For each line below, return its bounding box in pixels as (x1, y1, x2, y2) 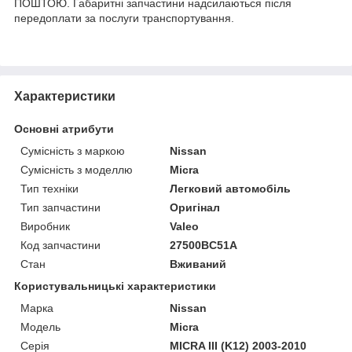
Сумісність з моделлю (20, 163, 133, 176)
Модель (20, 320, 60, 333)
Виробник (20, 219, 70, 233)
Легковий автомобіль (170, 181, 291, 195)
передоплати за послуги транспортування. (14, 11, 234, 24)
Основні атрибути (14, 122, 114, 135)
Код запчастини (20, 238, 101, 251)
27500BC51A (170, 238, 238, 251)
